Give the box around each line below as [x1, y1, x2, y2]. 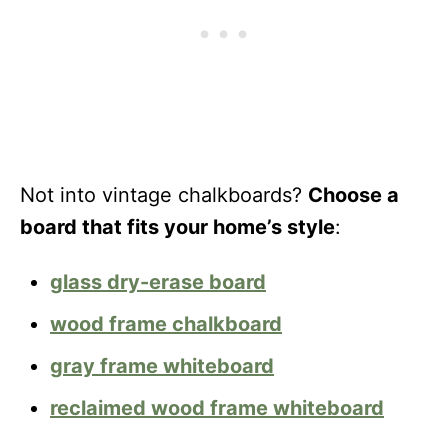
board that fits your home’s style [20, 215, 335, 239]
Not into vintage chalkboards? [20, 183, 308, 207]
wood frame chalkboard [50, 312, 282, 336]
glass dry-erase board [50, 270, 266, 294]
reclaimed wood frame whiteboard [50, 396, 384, 420]
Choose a [308, 183, 399, 207]
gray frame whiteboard [50, 354, 274, 378]
